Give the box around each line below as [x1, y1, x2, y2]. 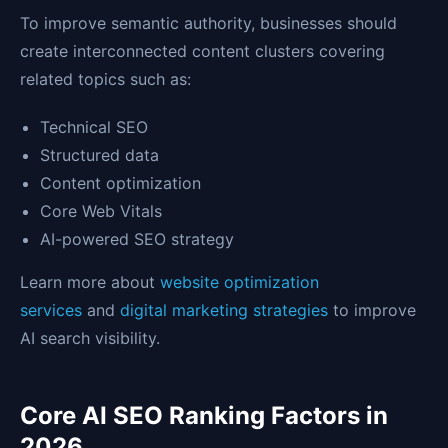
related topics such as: [20, 69, 191, 90]
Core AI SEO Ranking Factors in [20, 401, 388, 431]
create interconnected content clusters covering [20, 41, 385, 62]
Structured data [40, 145, 159, 166]
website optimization [160, 272, 319, 293]
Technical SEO [40, 117, 148, 138]
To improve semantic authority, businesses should [20, 13, 397, 34]
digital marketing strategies [120, 300, 333, 321]
